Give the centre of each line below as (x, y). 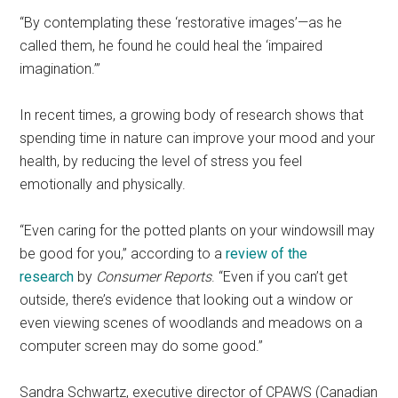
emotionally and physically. (105, 184)
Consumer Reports (154, 277)
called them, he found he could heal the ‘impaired (171, 46)
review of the (267, 254)
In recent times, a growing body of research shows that (192, 115)
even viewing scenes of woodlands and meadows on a (191, 323)
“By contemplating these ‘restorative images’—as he (181, 23)
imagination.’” (60, 69)
